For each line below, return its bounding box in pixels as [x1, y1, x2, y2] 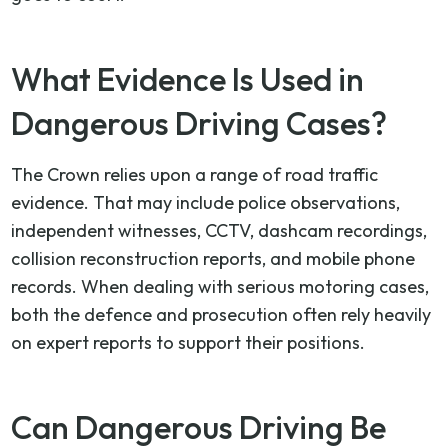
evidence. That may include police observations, [11, 190, 401, 214]
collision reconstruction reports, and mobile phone [11, 246, 416, 270]
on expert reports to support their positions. [11, 330, 366, 354]
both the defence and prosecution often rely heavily [11, 302, 432, 326]
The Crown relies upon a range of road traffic [11, 162, 379, 186]
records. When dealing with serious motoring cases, [11, 274, 430, 298]
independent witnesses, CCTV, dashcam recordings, [11, 218, 428, 242]
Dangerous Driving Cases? [11, 102, 388, 143]
